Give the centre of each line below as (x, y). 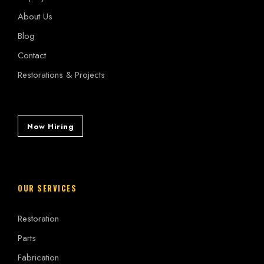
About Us (35, 16)
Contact (32, 55)
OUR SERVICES (47, 188)
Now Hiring (50, 127)
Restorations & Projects (61, 75)
